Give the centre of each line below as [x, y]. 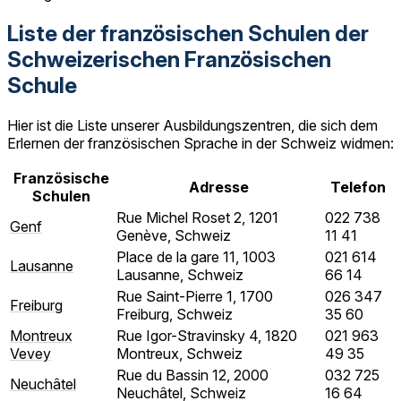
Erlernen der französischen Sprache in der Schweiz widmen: [200, 143]
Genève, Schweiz [174, 235]
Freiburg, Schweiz [175, 314]
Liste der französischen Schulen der [188, 33]
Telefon [358, 187]
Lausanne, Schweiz [180, 274]
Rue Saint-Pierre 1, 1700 [195, 296]
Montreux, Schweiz [179, 353]
